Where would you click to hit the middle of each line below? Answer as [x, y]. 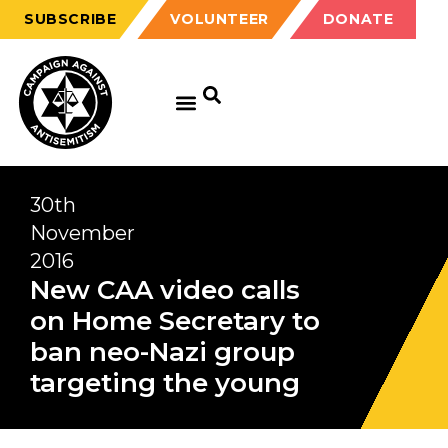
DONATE [358, 19]
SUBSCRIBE [70, 19]
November [82, 233]
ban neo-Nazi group [162, 352]
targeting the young [165, 383]
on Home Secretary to [175, 321]
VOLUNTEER [219, 19]
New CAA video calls [165, 290]
